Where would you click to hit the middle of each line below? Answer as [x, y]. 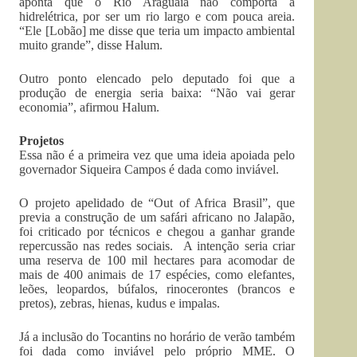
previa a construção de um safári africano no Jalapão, [157, 217]
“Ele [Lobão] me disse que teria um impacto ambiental [157, 31]
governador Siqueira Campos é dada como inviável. [149, 169]
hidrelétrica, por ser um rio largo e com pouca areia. [157, 16]
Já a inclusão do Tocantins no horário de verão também [157, 337]
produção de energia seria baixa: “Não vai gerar [157, 93]
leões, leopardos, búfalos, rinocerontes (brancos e [157, 289]
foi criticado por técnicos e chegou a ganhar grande [157, 231]
